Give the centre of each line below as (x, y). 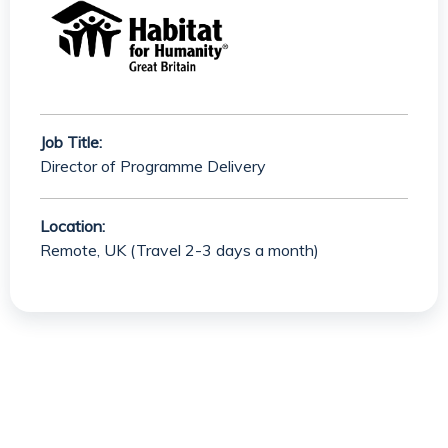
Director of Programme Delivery (153, 166)
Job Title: (71, 142)
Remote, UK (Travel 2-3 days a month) (179, 250)
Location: (72, 226)
